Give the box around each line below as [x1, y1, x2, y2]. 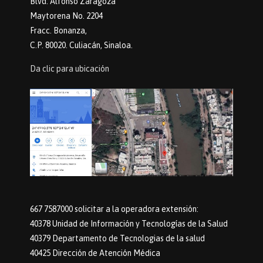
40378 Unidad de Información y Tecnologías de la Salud [29, 219, 228, 229]
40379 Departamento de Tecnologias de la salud [29, 234, 205, 244]
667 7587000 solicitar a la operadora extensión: [29, 204, 198, 214]
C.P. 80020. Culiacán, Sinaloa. [29, 41, 133, 50]
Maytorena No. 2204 [29, 11, 103, 21]
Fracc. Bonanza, [29, 26, 87, 36]
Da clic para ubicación [29, 64, 109, 74]
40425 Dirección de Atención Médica [29, 248, 160, 258]
